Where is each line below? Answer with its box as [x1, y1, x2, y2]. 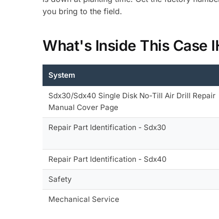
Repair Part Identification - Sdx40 [48, 154, 167, 164]
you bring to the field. [43, 6, 123, 16]
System [48, 70, 76, 80]
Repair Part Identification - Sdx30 [48, 122, 167, 132]
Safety [48, 174, 72, 184]
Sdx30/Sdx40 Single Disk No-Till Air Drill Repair [48, 90, 216, 100]
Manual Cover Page [48, 102, 119, 112]
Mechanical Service [48, 194, 120, 204]
